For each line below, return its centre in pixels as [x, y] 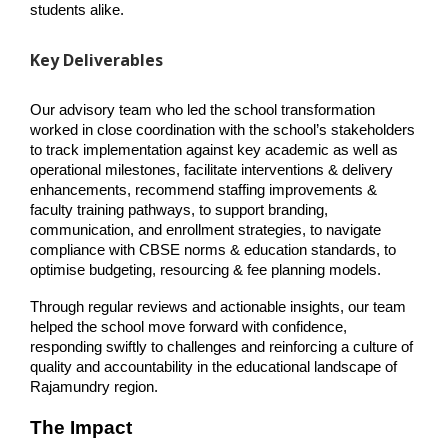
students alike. [77, 10]
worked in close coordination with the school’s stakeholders [222, 130]
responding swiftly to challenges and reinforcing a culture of [221, 347]
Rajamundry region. [94, 387]
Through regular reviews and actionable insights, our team [218, 307]
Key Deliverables [96, 60]
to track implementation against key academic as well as [214, 150]
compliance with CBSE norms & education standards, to [213, 250]
